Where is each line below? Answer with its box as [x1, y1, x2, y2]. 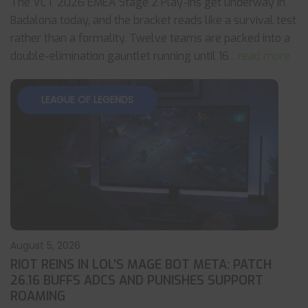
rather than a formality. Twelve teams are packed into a [10, 31, 290, 45]
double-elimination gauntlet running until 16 [10, 49, 229, 63]
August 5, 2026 [10, 239, 80, 252]
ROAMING [10, 288, 65, 305]
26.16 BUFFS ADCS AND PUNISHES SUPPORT [10, 272, 263, 289]
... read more [229, 49, 290, 63]
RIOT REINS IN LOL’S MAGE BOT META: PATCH [10, 256, 272, 273]
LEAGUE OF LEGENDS [41, 93, 133, 107]
